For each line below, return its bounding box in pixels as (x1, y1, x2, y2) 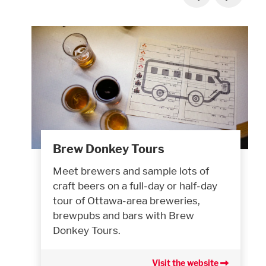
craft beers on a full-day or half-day (53, 179, 217, 192)
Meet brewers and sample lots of (53, 164, 209, 178)
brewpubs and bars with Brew (53, 209, 194, 222)
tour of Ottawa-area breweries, (53, 194, 200, 207)
